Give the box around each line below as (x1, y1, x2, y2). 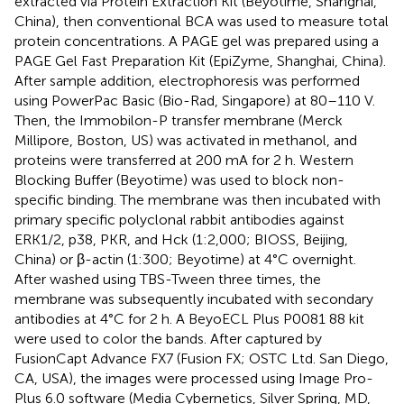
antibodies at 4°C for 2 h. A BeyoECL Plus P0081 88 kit (14, 309, 364, 327)
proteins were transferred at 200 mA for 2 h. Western (14, 151, 353, 169)
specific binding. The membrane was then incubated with (14, 190, 381, 208)
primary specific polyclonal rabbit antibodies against (14, 210, 344, 228)
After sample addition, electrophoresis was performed (14, 71, 360, 89)
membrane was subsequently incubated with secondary (14, 289, 373, 308)
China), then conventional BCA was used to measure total (14, 12, 389, 30)
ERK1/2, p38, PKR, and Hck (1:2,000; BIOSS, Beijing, (14, 230, 348, 248)
